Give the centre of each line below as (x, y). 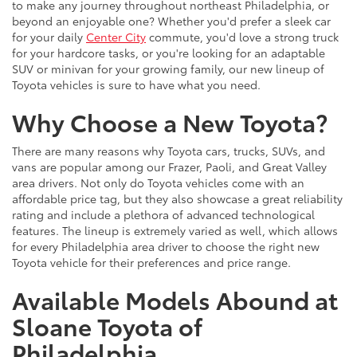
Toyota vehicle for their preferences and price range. (151, 262)
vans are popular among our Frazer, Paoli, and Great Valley (169, 167)
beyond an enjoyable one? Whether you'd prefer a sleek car (171, 21)
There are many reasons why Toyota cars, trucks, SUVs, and (169, 151)
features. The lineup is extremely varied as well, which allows (175, 230)
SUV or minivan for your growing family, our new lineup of (168, 69)
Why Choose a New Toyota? (170, 122)
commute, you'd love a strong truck (242, 37)
